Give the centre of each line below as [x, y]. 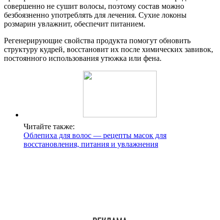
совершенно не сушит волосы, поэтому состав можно [94, 6]
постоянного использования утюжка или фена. [83, 58]
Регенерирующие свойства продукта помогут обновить [97, 40]
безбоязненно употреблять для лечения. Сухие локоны [95, 15]
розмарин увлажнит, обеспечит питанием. [75, 24]
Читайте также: [49, 126]
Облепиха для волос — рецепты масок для [95, 135]
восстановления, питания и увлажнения [91, 144]
